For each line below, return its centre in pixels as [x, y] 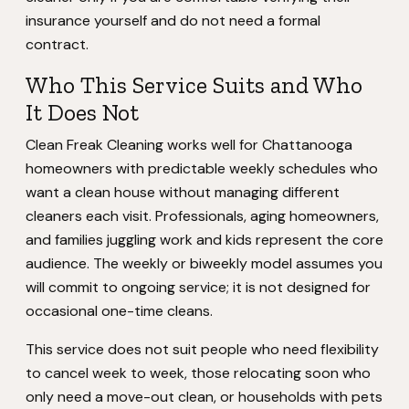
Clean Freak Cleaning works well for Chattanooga [189, 145]
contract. [57, 44]
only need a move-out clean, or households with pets [204, 397]
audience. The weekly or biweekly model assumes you [204, 263]
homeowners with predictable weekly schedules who [202, 168]
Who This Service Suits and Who [194, 85]
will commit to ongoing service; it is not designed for [198, 287]
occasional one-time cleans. [119, 311]
